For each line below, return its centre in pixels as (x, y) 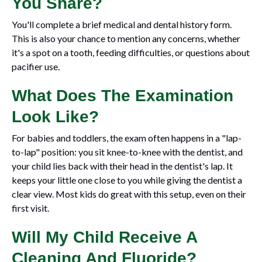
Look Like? (55, 117)
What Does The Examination (123, 96)
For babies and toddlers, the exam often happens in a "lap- (127, 138)
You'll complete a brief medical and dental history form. (122, 24)
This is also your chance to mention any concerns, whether (126, 38)
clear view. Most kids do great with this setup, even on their (129, 194)
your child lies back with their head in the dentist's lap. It (122, 166)
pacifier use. (36, 66)
